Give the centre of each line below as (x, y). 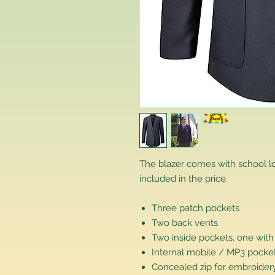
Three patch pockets (196, 208)
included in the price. (184, 179)
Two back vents (185, 223)
